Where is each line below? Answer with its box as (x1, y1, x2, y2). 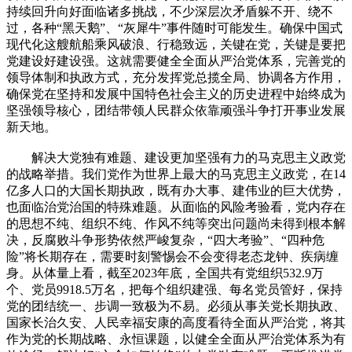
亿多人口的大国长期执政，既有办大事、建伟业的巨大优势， (6, 183, 346, 197)
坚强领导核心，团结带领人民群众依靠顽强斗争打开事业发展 (6, 103, 346, 117)
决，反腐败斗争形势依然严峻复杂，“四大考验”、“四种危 (6, 233, 324, 247)
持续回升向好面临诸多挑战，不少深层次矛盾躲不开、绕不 (6, 4, 333, 18)
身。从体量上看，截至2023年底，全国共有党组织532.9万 (6, 266, 324, 280)
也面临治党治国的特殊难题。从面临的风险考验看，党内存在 (6, 200, 346, 214)
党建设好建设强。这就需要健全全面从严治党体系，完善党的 (6, 53, 346, 68)
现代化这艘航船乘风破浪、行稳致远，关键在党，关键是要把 (6, 37, 346, 51)
